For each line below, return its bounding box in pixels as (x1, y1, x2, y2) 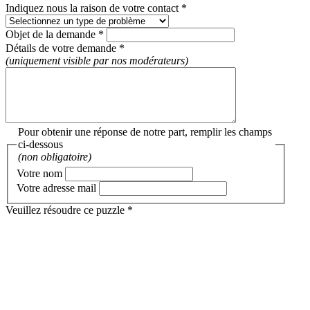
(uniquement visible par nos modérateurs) (6, 54, 188, 66)
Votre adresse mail (17, 182, 96, 194)
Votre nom (17, 167, 62, 180)
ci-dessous (18, 138, 63, 150)
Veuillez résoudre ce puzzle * (6, 204, 133, 217)
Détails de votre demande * (6, 42, 125, 54)
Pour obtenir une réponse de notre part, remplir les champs (18, 125, 272, 138)
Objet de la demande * (6, 28, 104, 40)
